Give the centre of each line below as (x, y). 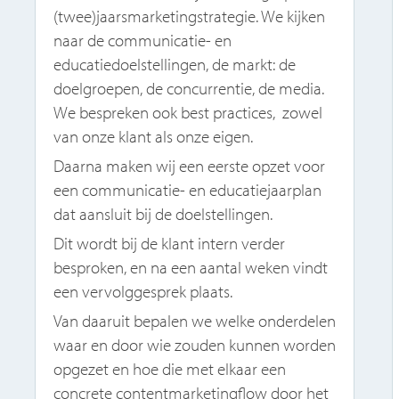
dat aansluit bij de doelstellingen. (163, 213)
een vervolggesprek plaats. (143, 291)
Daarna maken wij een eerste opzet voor (190, 165)
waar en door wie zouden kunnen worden (195, 344)
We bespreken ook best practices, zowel (188, 112)
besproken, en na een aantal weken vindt (191, 267)
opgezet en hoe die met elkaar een (170, 368)
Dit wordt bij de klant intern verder (170, 243)
